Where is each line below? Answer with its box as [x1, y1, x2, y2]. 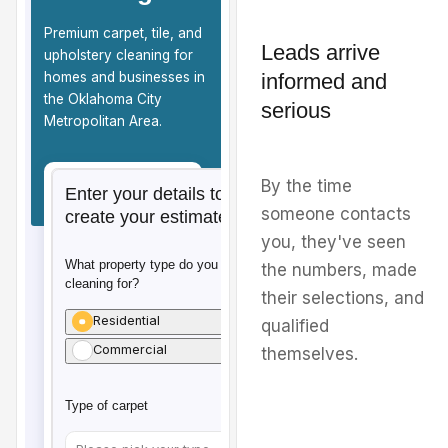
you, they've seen [260, 232, 406, 253]
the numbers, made [260, 260, 417, 281]
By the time [260, 176, 352, 197]
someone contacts [260, 204, 411, 225]
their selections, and [260, 288, 424, 309]
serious [260, 98, 331, 124]
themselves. [260, 344, 358, 365]
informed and [260, 69, 387, 95]
